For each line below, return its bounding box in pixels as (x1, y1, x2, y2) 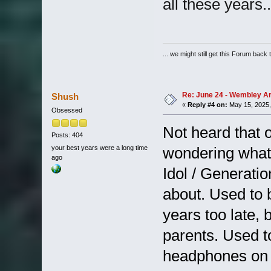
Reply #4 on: (187, 101, 227, 109)
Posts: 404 (51, 131, 83, 139)
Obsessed (51, 106, 82, 114)
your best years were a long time (51, 144, 148, 152)
